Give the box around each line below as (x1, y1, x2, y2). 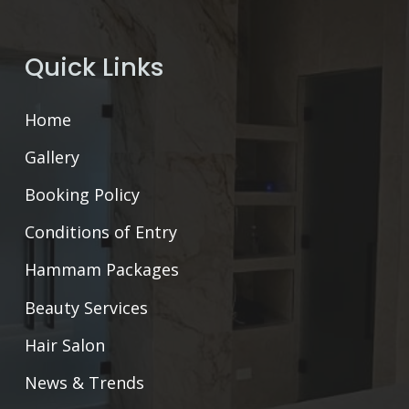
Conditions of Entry (25, 221, 177, 244)
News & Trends (25, 372, 144, 394)
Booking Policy (25, 184, 140, 206)
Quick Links (25, 49, 164, 84)
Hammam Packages (25, 258, 179, 281)
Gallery (25, 145, 79, 168)
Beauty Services (25, 296, 148, 319)
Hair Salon (25, 333, 105, 356)
